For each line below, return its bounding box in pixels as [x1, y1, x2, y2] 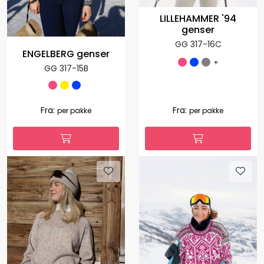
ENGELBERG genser [22, 47, 110, 61]
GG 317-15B [44, 62, 88, 75]
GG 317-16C [174, 38, 222, 51]
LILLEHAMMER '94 [160, 12, 236, 26]
